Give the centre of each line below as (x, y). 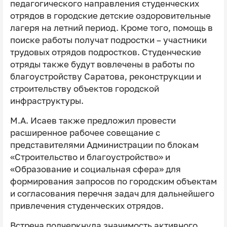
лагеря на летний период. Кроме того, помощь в (111, 28)
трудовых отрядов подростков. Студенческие (105, 52)
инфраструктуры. (47, 101)
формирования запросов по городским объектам (113, 182)
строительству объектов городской (84, 89)
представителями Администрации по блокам (104, 145)
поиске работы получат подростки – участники (108, 40)
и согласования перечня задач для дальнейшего (112, 194)
